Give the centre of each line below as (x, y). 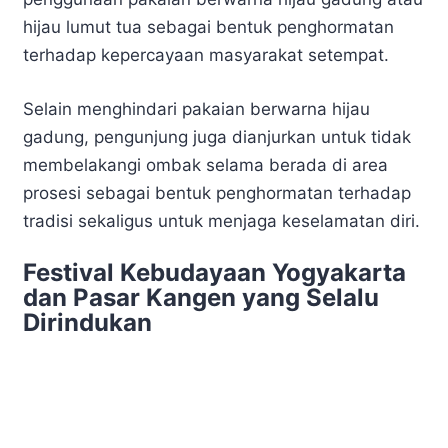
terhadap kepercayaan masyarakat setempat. (206, 55)
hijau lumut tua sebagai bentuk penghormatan (208, 27)
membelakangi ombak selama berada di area (205, 164)
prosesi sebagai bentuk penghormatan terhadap (217, 192)
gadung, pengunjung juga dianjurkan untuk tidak (217, 136)
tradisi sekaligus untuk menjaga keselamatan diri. (221, 220)
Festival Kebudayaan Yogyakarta (214, 273)
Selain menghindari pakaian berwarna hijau (196, 108)
